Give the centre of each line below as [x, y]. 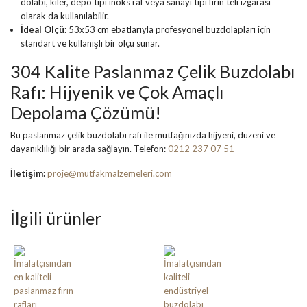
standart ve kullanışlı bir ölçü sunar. [90, 43]
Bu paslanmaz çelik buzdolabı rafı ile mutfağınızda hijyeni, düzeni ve [143, 135]
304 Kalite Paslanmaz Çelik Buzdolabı [152, 71]
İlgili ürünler [56, 218]
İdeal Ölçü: [44, 29]
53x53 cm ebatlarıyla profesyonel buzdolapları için [169, 29]
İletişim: [28, 173]
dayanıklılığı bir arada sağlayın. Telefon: [89, 148]
